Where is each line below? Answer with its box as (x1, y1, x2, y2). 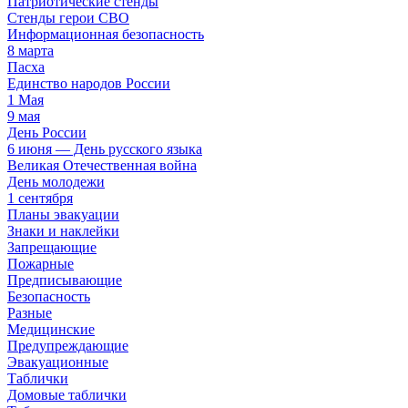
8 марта (7, 43, 54, 58)
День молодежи (7, 174, 105, 189)
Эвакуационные (7, 354, 108, 370)
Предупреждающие (7, 338, 128, 353)
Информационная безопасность (7, 26, 204, 42)
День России (7, 125, 87, 140)
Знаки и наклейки (7, 223, 119, 239)
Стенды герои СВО (7, 10, 129, 25)
